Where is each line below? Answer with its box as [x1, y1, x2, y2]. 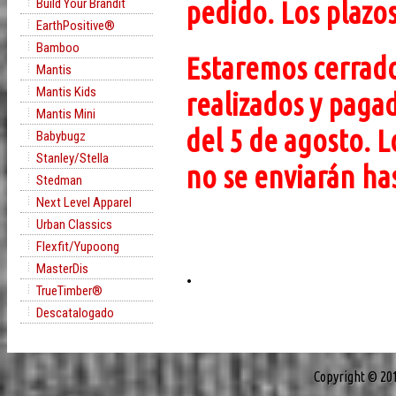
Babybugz [36, 128, 86, 144]
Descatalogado [36, 305, 114, 321]
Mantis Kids [36, 84, 96, 100]
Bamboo [36, 40, 80, 56]
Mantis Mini [36, 106, 95, 122]
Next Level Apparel [36, 194, 132, 210]
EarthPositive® [36, 18, 115, 34]
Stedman [36, 172, 82, 188]
